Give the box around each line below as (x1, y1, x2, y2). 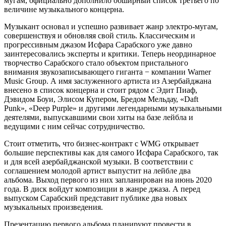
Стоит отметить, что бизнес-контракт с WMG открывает (4, 139, 199, 148)
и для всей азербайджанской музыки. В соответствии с (4, 157, 193, 166)
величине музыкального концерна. (4, 5, 124, 14)
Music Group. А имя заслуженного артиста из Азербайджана (4, 76, 211, 85)
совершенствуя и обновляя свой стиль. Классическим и (4, 31, 195, 40)
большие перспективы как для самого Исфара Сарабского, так (4, 148, 218, 157)
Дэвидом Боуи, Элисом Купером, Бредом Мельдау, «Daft (4, 94, 198, 103)
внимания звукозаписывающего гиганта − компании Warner (4, 67, 211, 76)
